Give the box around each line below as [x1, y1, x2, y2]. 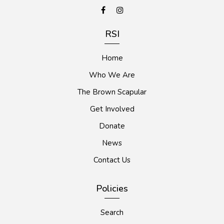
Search [100, 207, 123, 218]
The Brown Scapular [77, 87, 146, 97]
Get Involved [89, 104, 134, 114]
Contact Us [93, 155, 130, 165]
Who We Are [89, 70, 135, 80]
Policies [96, 182, 128, 195]
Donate [99, 121, 125, 131]
